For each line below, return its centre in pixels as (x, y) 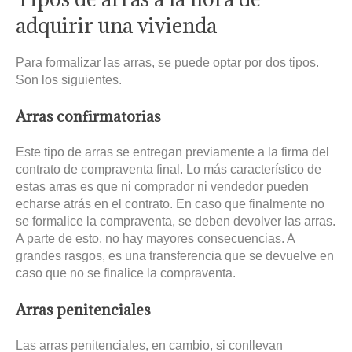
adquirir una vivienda (116, 25)
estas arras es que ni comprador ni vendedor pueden (162, 186)
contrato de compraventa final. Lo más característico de (169, 169)
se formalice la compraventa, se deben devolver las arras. (176, 221)
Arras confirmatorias (88, 116)
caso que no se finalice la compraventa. (126, 273)
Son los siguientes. (69, 79)
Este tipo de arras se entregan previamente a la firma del (172, 152)
